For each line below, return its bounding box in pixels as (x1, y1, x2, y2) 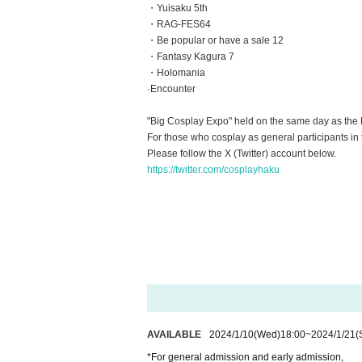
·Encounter (147, 83, 196, 95)
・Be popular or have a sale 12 (147, 35, 284, 46)
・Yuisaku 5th (147, 2, 208, 14)
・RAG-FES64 (147, 19, 211, 30)
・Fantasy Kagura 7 (147, 51, 234, 62)
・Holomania (147, 67, 205, 78)
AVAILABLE (147, 329, 201, 340)
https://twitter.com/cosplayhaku (147, 164, 280, 175)
